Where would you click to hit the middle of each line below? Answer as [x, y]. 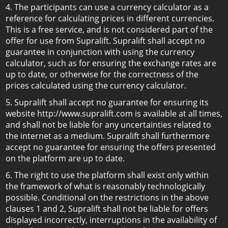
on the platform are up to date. [65, 158]
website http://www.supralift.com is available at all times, [114, 113]
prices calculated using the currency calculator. [96, 85]
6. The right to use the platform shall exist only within [107, 175]
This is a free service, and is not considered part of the [109, 30]
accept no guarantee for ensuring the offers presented [111, 147]
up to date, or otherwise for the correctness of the [102, 74]
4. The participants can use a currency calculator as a [107, 7]
